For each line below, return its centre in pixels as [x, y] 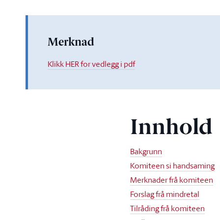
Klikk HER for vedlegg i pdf [91, 64]
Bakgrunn [146, 151]
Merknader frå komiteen [172, 180]
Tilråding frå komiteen [168, 208]
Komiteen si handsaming [173, 165]
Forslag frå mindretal [165, 194]
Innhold [171, 129]
